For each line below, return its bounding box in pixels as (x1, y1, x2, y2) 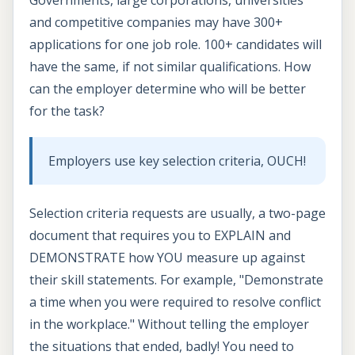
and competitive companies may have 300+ (29, 13, 283, 31)
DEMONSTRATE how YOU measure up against (29, 249, 305, 267)
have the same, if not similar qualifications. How (29, 57, 311, 75)
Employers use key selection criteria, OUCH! (48, 152, 309, 170)
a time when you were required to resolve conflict (29, 293, 321, 311)
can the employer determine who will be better (29, 79, 306, 97)
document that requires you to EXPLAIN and (29, 227, 291, 245)
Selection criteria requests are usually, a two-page (29, 204, 326, 223)
